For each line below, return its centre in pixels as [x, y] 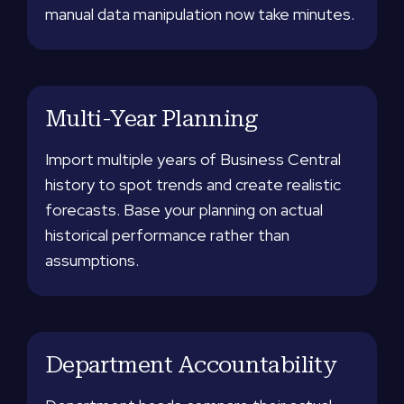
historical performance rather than [167, 235]
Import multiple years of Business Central [193, 159]
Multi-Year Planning [152, 118]
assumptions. [92, 260]
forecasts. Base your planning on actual [184, 210]
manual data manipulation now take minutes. [200, 14]
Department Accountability [191, 364]
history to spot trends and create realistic [193, 184]
